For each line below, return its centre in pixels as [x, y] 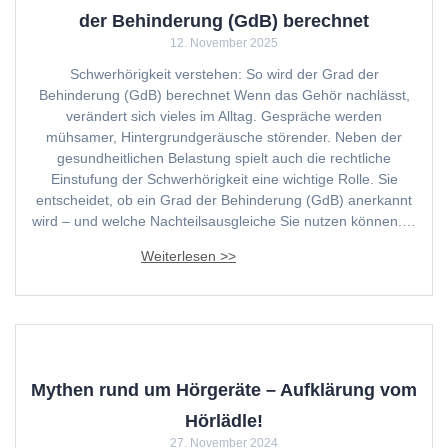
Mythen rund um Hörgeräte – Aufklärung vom [224, 389]
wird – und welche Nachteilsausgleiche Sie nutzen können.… [224, 220]
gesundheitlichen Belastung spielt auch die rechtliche [224, 157]
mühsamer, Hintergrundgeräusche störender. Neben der [224, 136]
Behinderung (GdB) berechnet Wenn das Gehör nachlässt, [224, 94]
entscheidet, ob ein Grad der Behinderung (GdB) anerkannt [224, 199]
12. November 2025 [224, 42]
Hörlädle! [224, 420]
